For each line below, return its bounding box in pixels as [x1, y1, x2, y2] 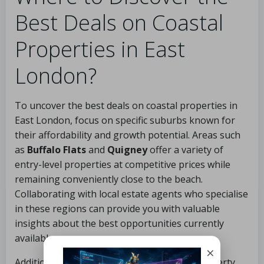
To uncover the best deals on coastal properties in [15, 99, 237, 112]
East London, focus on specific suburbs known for [15, 114, 235, 127]
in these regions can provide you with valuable [15, 202, 220, 215]
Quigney [107, 143, 147, 156]
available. [15, 232, 55, 245]
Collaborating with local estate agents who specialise [15, 187, 248, 200]
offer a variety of [147, 143, 223, 156]
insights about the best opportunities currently [15, 217, 224, 230]
